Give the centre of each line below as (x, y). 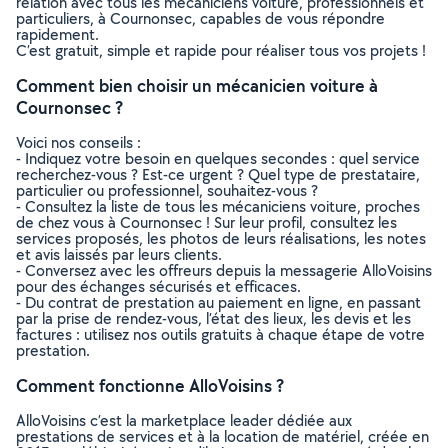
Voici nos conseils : (78, 142)
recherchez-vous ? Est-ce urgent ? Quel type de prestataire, (218, 174)
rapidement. (57, 34)
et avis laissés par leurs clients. (119, 254)
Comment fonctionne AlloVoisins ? (150, 385)
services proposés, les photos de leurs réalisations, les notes (221, 238)
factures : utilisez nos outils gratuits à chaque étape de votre (220, 334)
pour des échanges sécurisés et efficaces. (158, 286)
